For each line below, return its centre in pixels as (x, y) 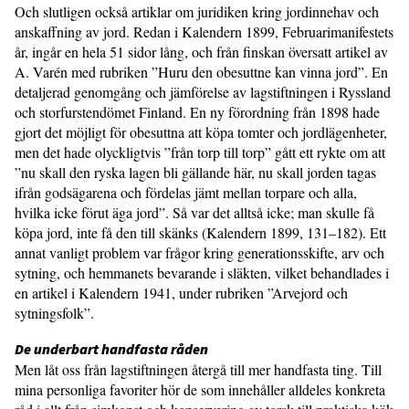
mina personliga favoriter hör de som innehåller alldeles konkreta (200, 389)
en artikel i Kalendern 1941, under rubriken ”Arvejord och (181, 292)
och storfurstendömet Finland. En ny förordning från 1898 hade (197, 111)
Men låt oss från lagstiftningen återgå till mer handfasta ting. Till (198, 369)
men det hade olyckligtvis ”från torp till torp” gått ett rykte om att (200, 152)
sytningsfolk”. (54, 312)
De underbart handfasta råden (111, 348)
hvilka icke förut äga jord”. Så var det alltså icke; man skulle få (194, 212)
